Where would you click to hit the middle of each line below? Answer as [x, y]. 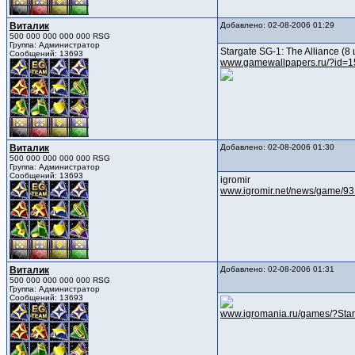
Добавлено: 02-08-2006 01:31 [277, 269]
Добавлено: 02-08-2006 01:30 [277, 147]
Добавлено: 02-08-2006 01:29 [277, 25]
